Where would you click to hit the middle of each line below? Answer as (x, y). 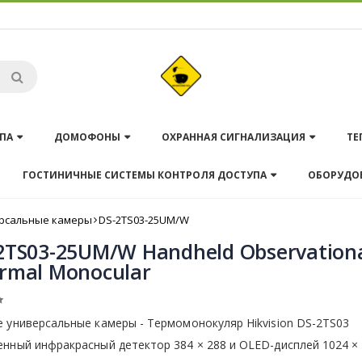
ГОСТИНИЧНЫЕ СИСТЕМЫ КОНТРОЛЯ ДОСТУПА (145, 175)
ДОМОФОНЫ (88, 137)
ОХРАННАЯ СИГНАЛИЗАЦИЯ (234, 137)
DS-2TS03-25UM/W (144, 219)
